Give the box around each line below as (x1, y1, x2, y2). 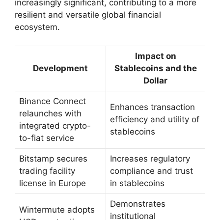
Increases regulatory (110, 154, 190, 164)
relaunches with (19, 109, 82, 119)
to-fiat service (19, 133, 74, 143)
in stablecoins (110, 178, 165, 189)
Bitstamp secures (19, 154, 87, 164)
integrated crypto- (19, 121, 91, 131)
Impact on (135, 51, 176, 61)
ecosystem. (15, 22, 60, 32)
